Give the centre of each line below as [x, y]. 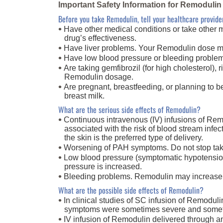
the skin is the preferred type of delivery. [134, 137]
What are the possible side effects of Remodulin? [131, 190]
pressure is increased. [103, 166]
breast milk [83, 96]
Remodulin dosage [98, 77]
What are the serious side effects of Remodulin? [129, 109]
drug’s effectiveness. [100, 38]
